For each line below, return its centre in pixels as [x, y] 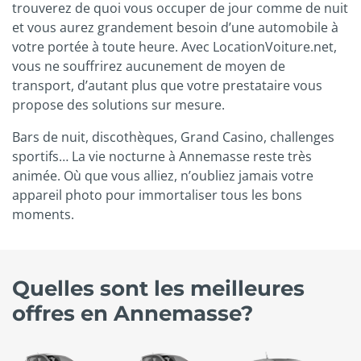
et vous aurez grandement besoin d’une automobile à [175, 28]
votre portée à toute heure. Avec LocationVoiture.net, [174, 47]
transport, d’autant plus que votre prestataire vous [167, 86]
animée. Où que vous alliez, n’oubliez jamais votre [163, 176]
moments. [43, 215]
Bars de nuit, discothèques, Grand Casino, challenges [173, 137]
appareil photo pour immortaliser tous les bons [157, 195]
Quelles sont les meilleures [158, 288]
